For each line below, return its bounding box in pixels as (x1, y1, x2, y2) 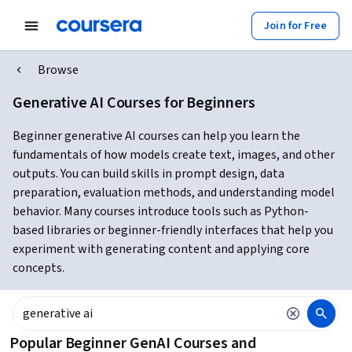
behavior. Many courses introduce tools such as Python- (13, 203, 309, 220)
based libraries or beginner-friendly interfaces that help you (13, 222, 333, 239)
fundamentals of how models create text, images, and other (13, 146, 335, 163)
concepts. (13, 259, 64, 277)
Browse (38, 61, 79, 79)
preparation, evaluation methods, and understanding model (13, 184, 335, 201)
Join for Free (264, 17, 327, 34)
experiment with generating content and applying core (13, 240, 310, 258)
